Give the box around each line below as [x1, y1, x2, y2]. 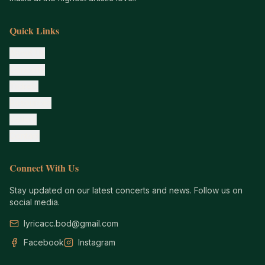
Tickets [9, 81, 38, 91]
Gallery [9, 114, 37, 124]
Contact [9, 131, 40, 141]
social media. [9, 197, 60, 207]
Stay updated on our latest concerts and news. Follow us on [9, 185, 243, 195]
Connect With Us [9, 161, 79, 174]
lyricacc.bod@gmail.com [24, 218, 118, 228]
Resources [9, 98, 51, 108]
